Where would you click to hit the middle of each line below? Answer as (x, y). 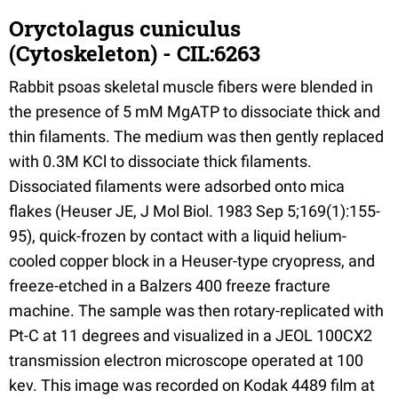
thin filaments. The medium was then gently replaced (196, 136)
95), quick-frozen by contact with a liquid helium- (178, 235)
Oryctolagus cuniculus (125, 28)
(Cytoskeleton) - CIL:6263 (135, 53)
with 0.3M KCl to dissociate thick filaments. (160, 161)
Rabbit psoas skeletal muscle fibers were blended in (191, 86)
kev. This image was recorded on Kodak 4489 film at (192, 385)
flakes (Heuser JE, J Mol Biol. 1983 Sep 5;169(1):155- (195, 211)
